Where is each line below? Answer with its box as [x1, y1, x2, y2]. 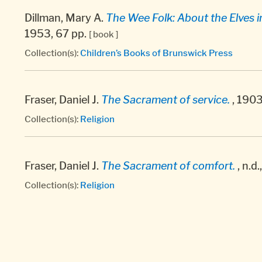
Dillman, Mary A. [25, 11, 106, 24]
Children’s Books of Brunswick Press [80, 47, 233, 58]
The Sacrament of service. [101, 93, 230, 106]
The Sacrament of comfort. [101, 159, 235, 172]
